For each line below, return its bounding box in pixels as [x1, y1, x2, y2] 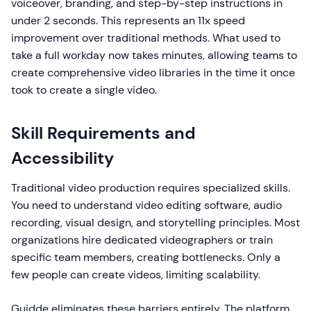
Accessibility [11, 147, 114, 169]
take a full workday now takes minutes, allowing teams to [11, 48, 297, 62]
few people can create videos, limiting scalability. [11, 267, 260, 282]
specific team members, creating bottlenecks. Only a [11, 250, 280, 264]
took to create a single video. [11, 83, 157, 97]
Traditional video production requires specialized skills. [11, 180, 290, 195]
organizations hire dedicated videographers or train [11, 233, 273, 247]
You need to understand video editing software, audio [11, 198, 282, 212]
